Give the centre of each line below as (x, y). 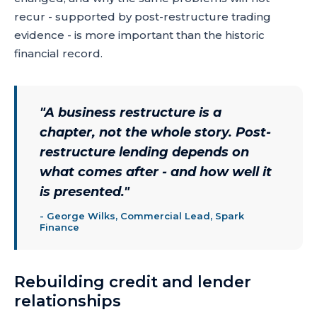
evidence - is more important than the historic (139, 35)
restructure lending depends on (144, 152)
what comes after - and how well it (156, 172)
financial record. (58, 53)
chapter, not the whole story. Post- (155, 132)
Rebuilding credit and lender (133, 282)
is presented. (82, 192)
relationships (68, 301)
